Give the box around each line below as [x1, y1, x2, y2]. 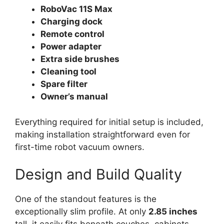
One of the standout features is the [15, 194, 156, 204]
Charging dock [40, 16, 102, 27]
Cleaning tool [40, 66, 96, 77]
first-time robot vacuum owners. [15, 141, 144, 152]
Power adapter [40, 41, 101, 52]
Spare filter [40, 79, 87, 89]
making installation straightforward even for [15, 129, 190, 139]
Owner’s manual [40, 91, 108, 102]
